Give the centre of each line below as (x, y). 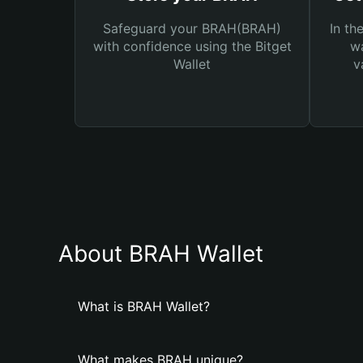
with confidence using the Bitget (192, 46)
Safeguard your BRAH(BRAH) (192, 28)
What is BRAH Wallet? (144, 306)
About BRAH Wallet (161, 254)
